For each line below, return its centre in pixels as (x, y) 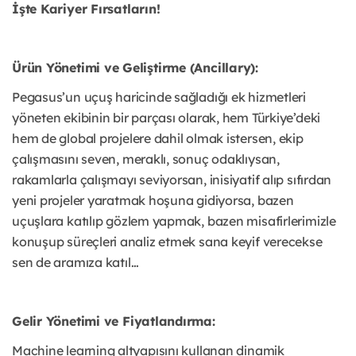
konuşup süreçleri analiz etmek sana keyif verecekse (167, 242)
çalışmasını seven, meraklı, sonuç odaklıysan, (146, 159)
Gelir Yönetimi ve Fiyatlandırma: (114, 321)
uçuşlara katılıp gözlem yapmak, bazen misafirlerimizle (174, 221)
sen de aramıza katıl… (75, 263)
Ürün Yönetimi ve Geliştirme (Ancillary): (135, 68)
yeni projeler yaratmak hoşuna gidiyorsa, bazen (153, 201)
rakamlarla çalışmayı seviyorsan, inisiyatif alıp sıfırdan (172, 180)
